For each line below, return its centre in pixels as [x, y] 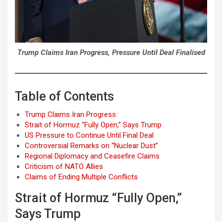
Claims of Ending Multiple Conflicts [81, 177]
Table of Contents [64, 96]
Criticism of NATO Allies [64, 166]
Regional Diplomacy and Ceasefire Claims [92, 156]
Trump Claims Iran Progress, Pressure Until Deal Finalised [111, 52]
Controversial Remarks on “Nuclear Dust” [91, 145]
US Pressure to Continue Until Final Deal [89, 135]
